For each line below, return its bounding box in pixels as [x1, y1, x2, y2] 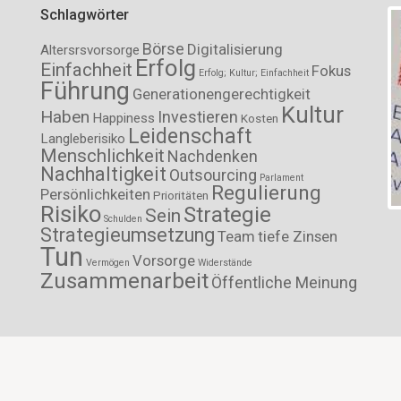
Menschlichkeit [40, 145, 166, 166]
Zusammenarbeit [40, 269, 209, 294]
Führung [40, 77, 131, 106]
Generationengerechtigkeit [132, 85, 311, 103]
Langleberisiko [40, 131, 126, 147]
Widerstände [198, 257, 253, 269]
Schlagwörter [40, 6, 130, 23]
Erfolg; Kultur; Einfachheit [199, 67, 310, 79]
